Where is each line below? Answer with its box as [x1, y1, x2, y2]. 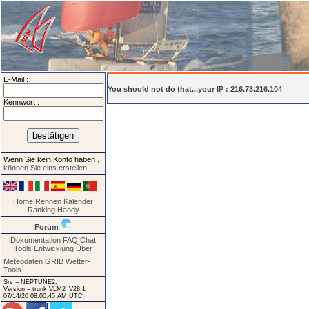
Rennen [35, 197, 61, 206]
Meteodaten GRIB [3, 257, 63, 266]
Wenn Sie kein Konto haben [3, 155, 97, 164]
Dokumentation [10, 235, 61, 244]
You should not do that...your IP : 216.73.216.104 [108, 84, 282, 93]
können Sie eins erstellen [3, 163, 89, 172]
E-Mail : [3, 75, 28, 83]
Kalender [63, 197, 93, 206]
